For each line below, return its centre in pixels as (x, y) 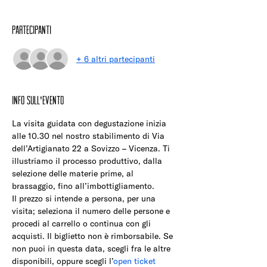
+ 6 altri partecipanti (116, 59)
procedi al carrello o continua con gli (83, 224)
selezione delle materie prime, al (74, 174)
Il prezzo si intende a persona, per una (85, 199)
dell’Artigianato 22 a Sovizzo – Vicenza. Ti (92, 149)
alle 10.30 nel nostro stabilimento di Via (89, 136)
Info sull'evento (38, 100)
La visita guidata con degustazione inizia (90, 124)
